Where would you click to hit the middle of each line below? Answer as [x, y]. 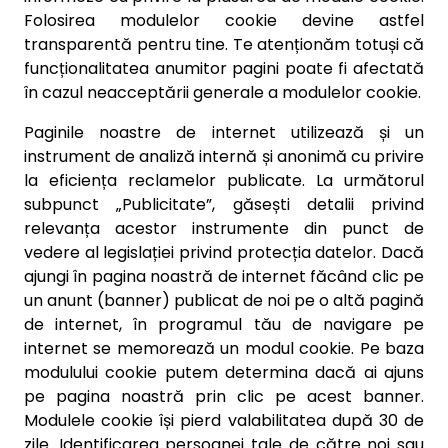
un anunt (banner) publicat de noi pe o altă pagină [224, 300]
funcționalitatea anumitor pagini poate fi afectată [224, 68]
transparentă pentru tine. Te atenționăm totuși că [224, 44]
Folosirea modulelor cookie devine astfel [224, 20]
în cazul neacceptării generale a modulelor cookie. [222, 92]
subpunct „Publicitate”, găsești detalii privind [224, 204]
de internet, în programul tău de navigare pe [224, 324]
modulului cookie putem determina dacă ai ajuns [224, 372]
